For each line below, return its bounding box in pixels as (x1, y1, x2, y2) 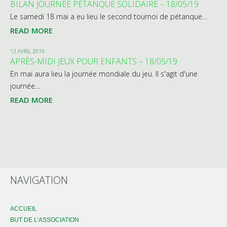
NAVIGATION (10, 173, 68, 187)
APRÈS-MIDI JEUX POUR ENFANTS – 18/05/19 (10, 56, 177, 67)
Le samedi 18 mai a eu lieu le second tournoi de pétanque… (10, 12, 207, 22)
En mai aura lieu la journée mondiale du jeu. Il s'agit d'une (10, 69, 198, 79)
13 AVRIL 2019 (10, 48, 45, 55)
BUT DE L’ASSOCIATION (10, 216, 79, 224)
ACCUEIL (10, 205, 37, 213)
